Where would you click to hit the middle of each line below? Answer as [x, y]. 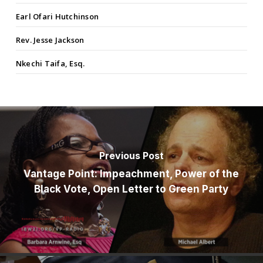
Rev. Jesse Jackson [50, 40]
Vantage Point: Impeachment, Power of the [131, 174]
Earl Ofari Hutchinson [57, 17]
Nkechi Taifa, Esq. [50, 64]
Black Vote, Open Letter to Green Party [131, 189]
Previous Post [131, 156]
